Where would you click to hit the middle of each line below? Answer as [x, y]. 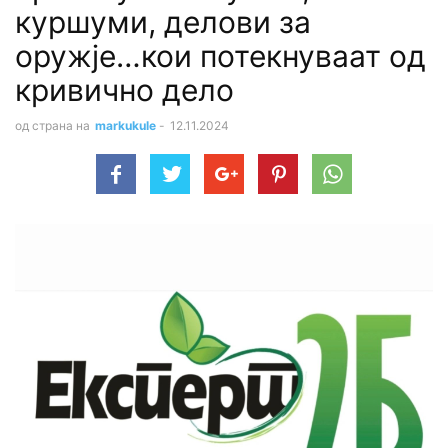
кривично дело [124, 89]
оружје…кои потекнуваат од [220, 55]
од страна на [52, 125]
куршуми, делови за [163, 21]
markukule [125, 125]
